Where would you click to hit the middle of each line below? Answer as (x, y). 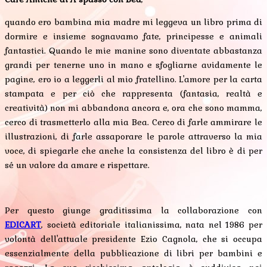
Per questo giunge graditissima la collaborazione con (133, 211)
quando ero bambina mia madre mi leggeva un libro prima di (133, 22)
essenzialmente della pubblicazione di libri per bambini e (133, 254)
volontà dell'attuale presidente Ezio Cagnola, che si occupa (133, 239)
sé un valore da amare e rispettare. (77, 165)
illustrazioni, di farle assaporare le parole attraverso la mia (133, 137)
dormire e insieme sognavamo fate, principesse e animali (133, 37)
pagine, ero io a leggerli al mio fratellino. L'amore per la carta (133, 80)
